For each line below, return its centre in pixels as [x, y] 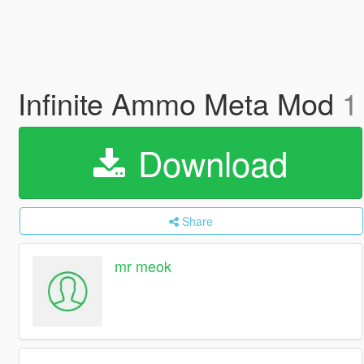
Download [208, 162]
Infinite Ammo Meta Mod [180, 103]
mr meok [143, 266]
